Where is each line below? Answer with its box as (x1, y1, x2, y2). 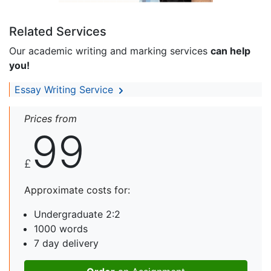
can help (211, 44, 250, 57)
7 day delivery (34, 237, 99, 249)
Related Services (9, 24, 106, 39)
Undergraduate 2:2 (34, 207, 120, 220)
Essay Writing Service (15, 83, 116, 96)
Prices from (24, 112, 77, 125)
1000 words (34, 222, 88, 235)
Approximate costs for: (24, 183, 130, 196)
